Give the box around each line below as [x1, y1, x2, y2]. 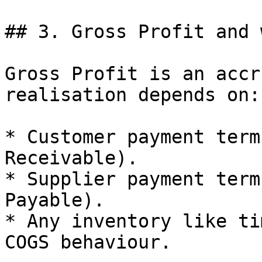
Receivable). [5, 147, 138, 168]
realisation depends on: [5, 84, 260, 105]
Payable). [5, 189, 105, 211]
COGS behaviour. [5, 232, 171, 253]
